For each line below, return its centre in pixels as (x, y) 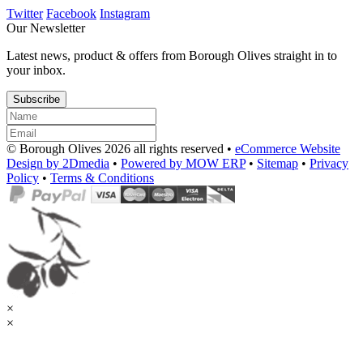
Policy (23, 177)
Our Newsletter (46, 28)
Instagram (125, 13)
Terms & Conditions (102, 177)
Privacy (329, 163)
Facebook (71, 13)
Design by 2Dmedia (58, 163)
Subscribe (36, 99)
